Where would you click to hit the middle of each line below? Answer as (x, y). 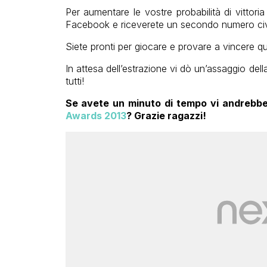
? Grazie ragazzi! (166, 115)
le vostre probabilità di (183, 12)
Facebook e (93, 24)
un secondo (193, 24)
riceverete (142, 24)
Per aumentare (97, 12)
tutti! (74, 81)
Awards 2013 (96, 115)
